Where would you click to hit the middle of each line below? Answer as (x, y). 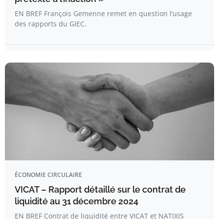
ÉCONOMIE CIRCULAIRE (48, 175)
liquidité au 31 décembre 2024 (77, 201)
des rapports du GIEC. (51, 24)
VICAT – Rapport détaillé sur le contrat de (100, 189)
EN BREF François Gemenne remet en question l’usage (103, 13)
